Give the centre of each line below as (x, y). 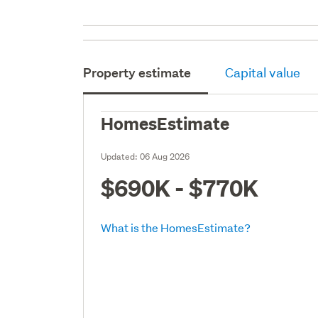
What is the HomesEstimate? (176, 227)
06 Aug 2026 (165, 156)
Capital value (263, 72)
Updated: (121, 156)
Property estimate (137, 72)
